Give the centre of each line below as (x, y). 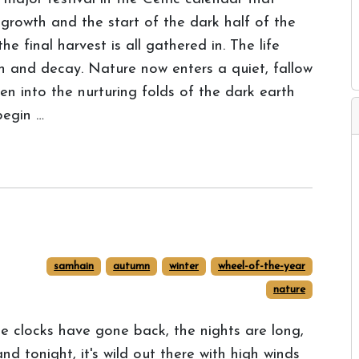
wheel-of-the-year (262, 266)
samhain (74, 266)
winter (184, 266)
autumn (132, 266)
